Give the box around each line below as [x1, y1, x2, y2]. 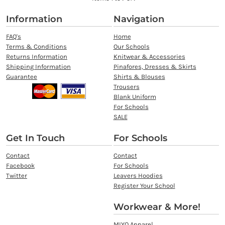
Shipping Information [6, 63, 71, 71]
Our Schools [113, 43, 150, 51]
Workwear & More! [113, 201, 200, 213]
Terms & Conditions [6, 43, 67, 51]
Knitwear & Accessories [113, 53, 185, 61]
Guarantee [6, 73, 37, 81]
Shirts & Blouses [113, 73, 165, 81]
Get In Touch [6, 133, 65, 144]
